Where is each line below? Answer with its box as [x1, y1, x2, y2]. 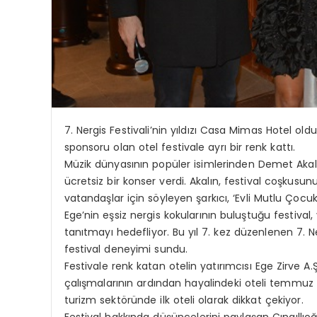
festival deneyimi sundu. [64, 242, 188, 256]
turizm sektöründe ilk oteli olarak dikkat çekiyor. [64, 293, 304, 307]
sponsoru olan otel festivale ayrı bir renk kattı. [64, 140, 296, 154]
